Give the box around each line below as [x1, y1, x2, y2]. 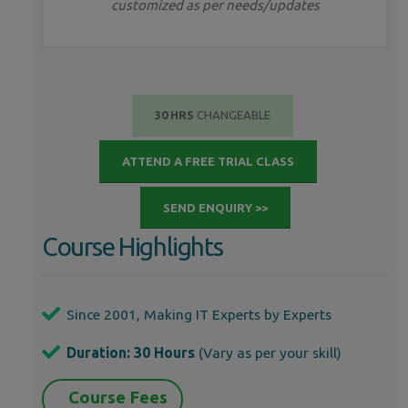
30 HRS [154, 108, 197, 122]
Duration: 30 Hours [66, 344, 195, 362]
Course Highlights [42, 232, 223, 261]
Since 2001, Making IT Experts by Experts [66, 306, 331, 323]
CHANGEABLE [196, 108, 270, 122]
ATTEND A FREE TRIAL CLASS [121, 155, 294, 168]
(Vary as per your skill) [199, 344, 342, 362]
